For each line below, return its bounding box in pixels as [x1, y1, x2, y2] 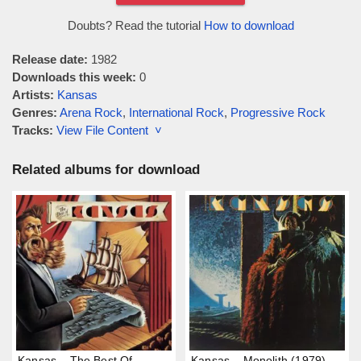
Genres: [12, 106, 57, 119]
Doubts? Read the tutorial [67, 19, 204, 32]
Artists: [12, 88, 54, 102]
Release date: [12, 52, 88, 66]
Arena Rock [60, 106, 122, 119]
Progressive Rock [230, 106, 326, 119]
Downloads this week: [12, 70, 136, 84]
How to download [203, 19, 294, 32]
